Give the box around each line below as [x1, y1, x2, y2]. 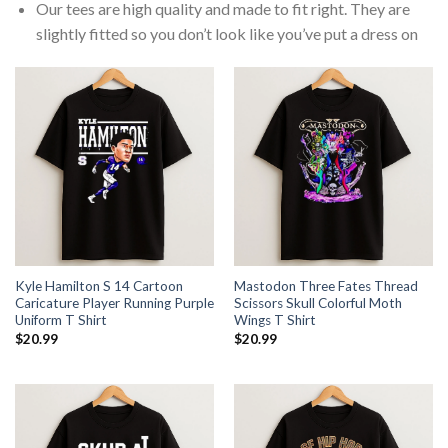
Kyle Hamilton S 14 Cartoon [14, 278, 183, 295]
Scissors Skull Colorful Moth [233, 295, 402, 312]
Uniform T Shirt [14, 312, 107, 329]
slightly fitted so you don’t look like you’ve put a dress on [35, 24, 418, 43]
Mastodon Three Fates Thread [233, 278, 418, 295]
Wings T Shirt [233, 312, 316, 329]
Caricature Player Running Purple [14, 295, 214, 312]
